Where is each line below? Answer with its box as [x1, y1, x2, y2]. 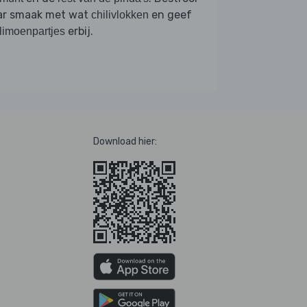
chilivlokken [91, 8, 149, 21]
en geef [149, 8, 192, 21]
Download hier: [93, 135, 157, 147]
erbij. [65, 24, 93, 38]
